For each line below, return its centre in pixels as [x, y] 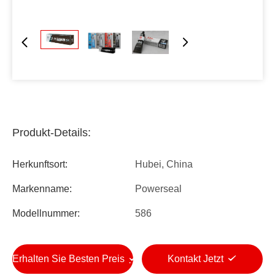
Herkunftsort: [40, 165]
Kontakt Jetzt [196, 258]
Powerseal [158, 189]
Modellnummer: [46, 214]
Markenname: [42, 189]
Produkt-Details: [52, 133]
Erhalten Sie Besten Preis [70, 258]
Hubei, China [164, 165]
